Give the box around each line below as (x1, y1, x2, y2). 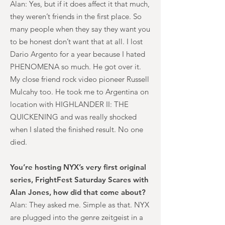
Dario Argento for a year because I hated (10, 49, 145, 59)
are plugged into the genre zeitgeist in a (10, 212, 143, 222)
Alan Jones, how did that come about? (10, 187, 146, 197)
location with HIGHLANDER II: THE (10, 99, 129, 109)
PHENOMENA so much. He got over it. (10, 62, 141, 71)
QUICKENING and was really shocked (10, 112, 137, 122)
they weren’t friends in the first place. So (10, 12, 142, 21)
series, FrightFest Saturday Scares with (10, 175, 149, 184)
